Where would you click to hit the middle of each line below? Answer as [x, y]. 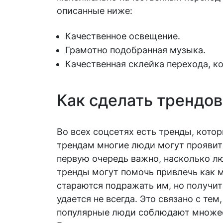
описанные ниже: [95, 10]
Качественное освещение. [123, 36]
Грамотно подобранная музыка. [135, 50]
